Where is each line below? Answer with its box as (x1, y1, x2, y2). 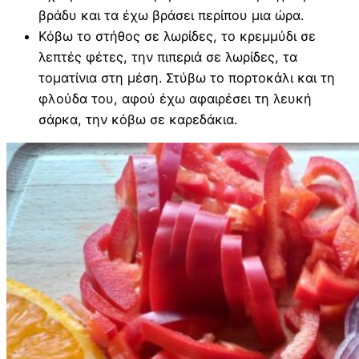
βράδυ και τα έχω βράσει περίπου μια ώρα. (38, 7, 304, 24)
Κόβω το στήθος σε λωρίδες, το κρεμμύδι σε (38, 28, 316, 45)
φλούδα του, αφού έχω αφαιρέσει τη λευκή (38, 91, 312, 107)
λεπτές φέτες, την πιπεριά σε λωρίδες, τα (38, 49, 297, 66)
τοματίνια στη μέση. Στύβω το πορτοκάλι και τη (38, 70, 335, 87)
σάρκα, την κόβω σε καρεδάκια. (38, 111, 237, 128)
